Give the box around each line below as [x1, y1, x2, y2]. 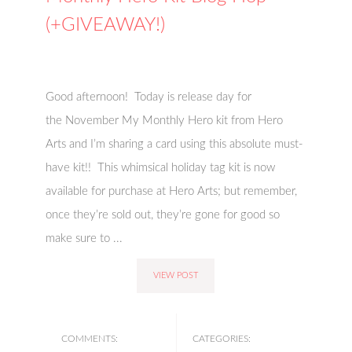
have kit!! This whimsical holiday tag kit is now [46, 162, 276, 174]
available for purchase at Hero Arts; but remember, [46, 185, 298, 197]
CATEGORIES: [192, 334, 251, 343]
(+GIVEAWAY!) [46, 16, 166, 35]
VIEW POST [153, 271, 199, 280]
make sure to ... [46, 233, 123, 244]
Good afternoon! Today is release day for [46, 91, 252, 103]
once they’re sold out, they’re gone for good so [46, 209, 280, 221]
